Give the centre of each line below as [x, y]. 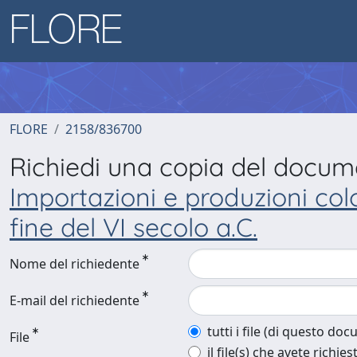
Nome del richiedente [75, 264]
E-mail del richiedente [75, 300]
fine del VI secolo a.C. [133, 227]
